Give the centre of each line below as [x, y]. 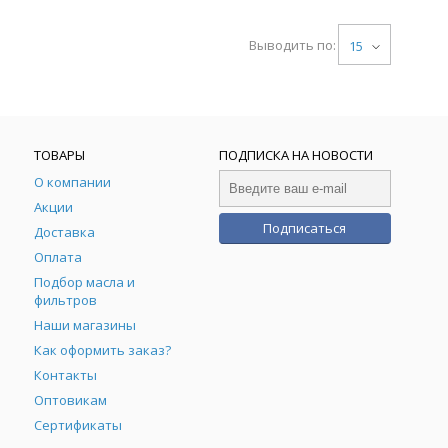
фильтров [66, 300]
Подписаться [305, 228]
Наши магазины [85, 325]
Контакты [66, 375]
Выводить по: [292, 45]
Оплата [58, 257]
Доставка [65, 232]
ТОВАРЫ [60, 155]
